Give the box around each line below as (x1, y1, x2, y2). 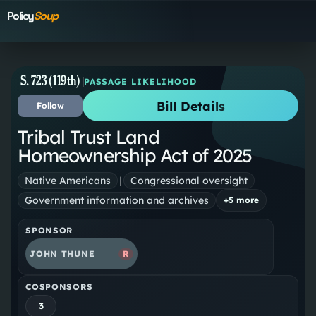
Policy (6, 8, 34, 24)
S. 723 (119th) (20, 73, 80, 89)
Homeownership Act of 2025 (18, 144, 253, 168)
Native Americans (25, 174, 111, 187)
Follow (36, 100, 64, 111)
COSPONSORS (25, 281, 93, 293)
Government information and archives (25, 193, 209, 207)
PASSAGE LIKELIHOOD (83, 76, 197, 87)
